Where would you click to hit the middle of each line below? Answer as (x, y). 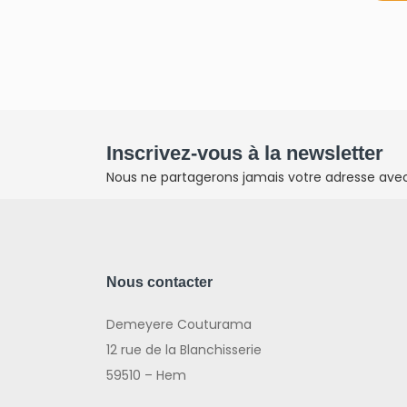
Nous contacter (159, 282)
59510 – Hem (146, 375)
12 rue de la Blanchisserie (184, 349)
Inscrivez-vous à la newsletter (245, 153)
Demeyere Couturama (179, 324)
